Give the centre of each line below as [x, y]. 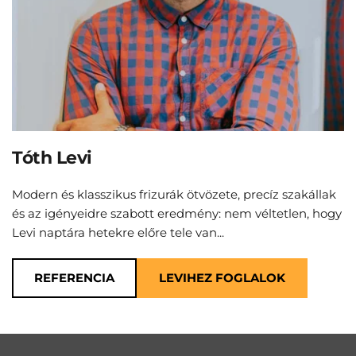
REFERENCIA [74, 277]
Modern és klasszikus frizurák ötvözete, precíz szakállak [174, 194]
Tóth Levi [52, 157]
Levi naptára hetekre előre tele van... [118, 232]
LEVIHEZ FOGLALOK [222, 277]
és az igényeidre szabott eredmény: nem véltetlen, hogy [177, 213]
